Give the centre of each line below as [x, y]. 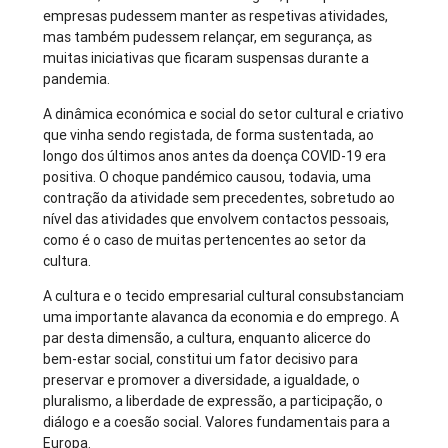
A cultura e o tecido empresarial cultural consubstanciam [224, 296]
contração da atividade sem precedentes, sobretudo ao [219, 198]
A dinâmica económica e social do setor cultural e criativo [224, 114]
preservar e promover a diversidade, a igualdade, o [202, 380]
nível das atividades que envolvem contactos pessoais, [216, 219]
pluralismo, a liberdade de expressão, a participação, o [213, 401]
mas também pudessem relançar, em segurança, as [208, 37]
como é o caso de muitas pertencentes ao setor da [205, 240]
